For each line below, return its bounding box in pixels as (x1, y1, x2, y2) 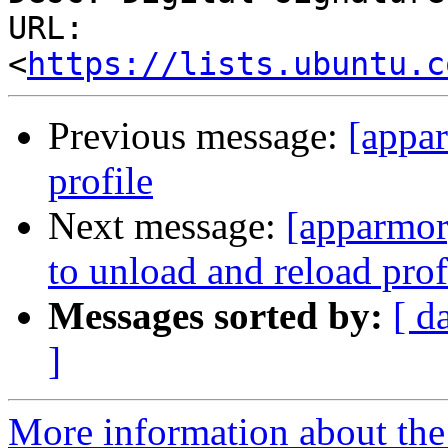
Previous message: (48, 114, 348, 158)
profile (48, 159, 153, 203)
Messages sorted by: (48, 294, 383, 338)
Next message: (48, 204, 286, 248)
